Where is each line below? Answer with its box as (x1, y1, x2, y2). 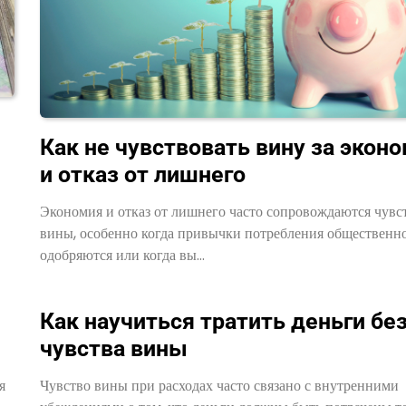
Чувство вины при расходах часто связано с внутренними (39, 374, 399, 396)
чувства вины (39, 334, 188, 362)
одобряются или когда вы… (39, 244, 205, 266)
